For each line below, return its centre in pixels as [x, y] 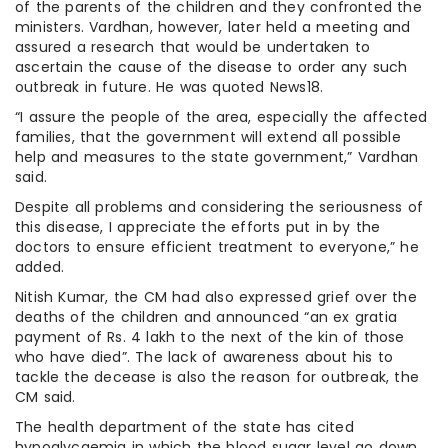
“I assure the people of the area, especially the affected [221, 117]
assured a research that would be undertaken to [193, 47]
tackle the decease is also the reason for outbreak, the [217, 377]
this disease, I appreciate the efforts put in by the [198, 227]
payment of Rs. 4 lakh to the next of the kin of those [210, 337]
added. [40, 267]
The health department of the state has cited [184, 427]
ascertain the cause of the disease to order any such [211, 67]
